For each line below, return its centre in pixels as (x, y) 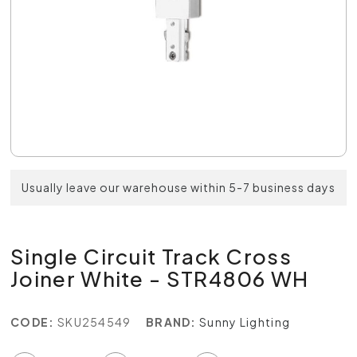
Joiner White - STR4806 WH (160, 279)
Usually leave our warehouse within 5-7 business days (178, 187)
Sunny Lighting (245, 322)
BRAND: (171, 322)
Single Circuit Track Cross (151, 256)
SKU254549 (94, 322)
